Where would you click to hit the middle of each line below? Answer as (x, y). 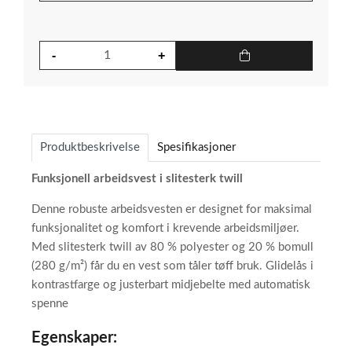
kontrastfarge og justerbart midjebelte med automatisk (171, 285)
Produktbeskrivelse (90, 148)
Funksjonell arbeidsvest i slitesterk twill (137, 179)
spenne (50, 304)
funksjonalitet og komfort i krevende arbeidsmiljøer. (165, 229)
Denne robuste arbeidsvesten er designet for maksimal (172, 210)
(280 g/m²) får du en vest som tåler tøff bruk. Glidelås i (172, 266)
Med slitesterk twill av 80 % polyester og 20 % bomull (172, 247)
